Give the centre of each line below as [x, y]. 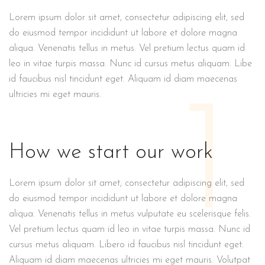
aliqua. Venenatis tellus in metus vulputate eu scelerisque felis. [130, 214]
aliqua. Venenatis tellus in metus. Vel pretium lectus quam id [127, 48]
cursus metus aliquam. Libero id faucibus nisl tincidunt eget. [126, 245]
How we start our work [111, 152]
